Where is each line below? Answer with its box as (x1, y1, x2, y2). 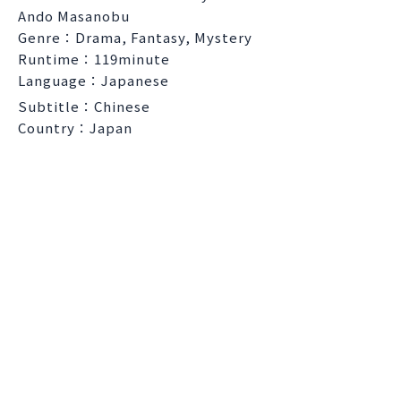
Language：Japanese (18, 70, 169, 90)
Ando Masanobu (18, 5, 130, 25)
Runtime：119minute (18, 48, 170, 68)
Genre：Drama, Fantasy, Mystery (18, 27, 252, 47)
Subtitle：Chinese (18, 96, 150, 115)
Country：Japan (18, 117, 132, 137)
